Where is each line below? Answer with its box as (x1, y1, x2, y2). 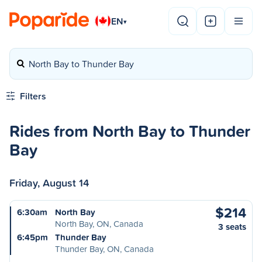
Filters (20, 89, 46, 102)
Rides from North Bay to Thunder (9, 119, 250, 143)
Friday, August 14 (9, 175, 89, 190)
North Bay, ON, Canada (55, 218, 143, 230)
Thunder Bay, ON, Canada (55, 243, 154, 255)
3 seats (218, 220, 246, 233)
